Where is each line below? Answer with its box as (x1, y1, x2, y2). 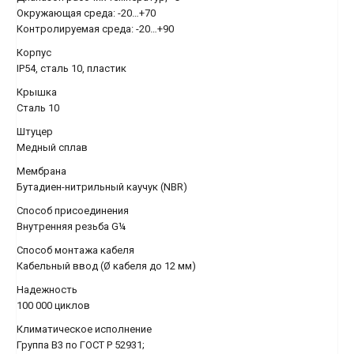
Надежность (17, 284, 77, 296)
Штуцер (17, 126, 53, 137)
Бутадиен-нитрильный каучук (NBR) (17, 181, 187, 193)
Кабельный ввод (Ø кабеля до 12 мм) (17, 260, 196, 272)
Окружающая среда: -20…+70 (17, 7, 160, 19)
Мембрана (17, 165, 66, 177)
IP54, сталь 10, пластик (17, 62, 129, 74)
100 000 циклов (17, 299, 90, 311)
